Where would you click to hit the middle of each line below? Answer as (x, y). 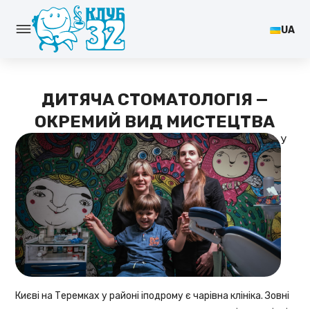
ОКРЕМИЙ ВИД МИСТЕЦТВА (155, 122)
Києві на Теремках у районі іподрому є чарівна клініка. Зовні (153, 296)
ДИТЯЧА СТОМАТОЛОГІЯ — (155, 100)
